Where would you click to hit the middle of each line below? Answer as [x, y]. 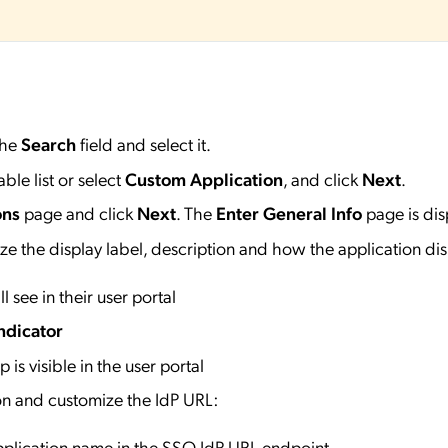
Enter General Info [289, 213]
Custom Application [204, 178]
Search [50, 144]
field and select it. [145, 144]
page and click [78, 213]
